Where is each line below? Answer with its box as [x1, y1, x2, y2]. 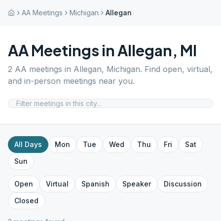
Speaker [122, 180, 151, 188]
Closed [14, 196, 38, 205]
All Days [14, 140, 42, 148]
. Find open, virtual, [140, 64, 213, 74]
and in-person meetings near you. [8, 76, 135, 86]
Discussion [164, 180, 202, 188]
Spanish [81, 180, 110, 188]
